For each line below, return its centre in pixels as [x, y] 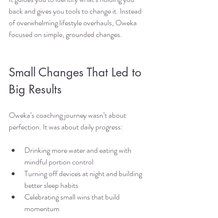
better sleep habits [51, 185]
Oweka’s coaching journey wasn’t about [68, 115]
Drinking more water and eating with [79, 150]
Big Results [35, 90]
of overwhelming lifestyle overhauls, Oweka [73, 23]
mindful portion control [59, 162]
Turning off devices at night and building [84, 174]
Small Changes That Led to [77, 73]
